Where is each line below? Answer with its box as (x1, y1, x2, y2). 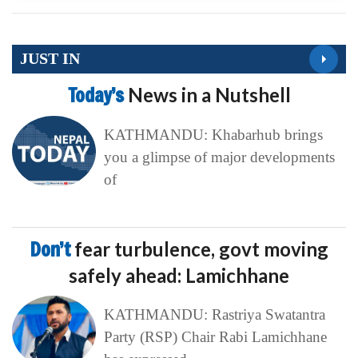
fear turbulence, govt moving (74, 237, 328, 261)
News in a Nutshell (127, 82, 291, 106)
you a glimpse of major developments (103, 148, 335, 165)
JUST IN (20, 50, 80, 67)
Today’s (67, 82, 128, 108)
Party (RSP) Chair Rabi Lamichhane (103, 328, 327, 345)
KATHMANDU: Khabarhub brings (103, 125, 323, 143)
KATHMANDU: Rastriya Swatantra (103, 305, 325, 323)
